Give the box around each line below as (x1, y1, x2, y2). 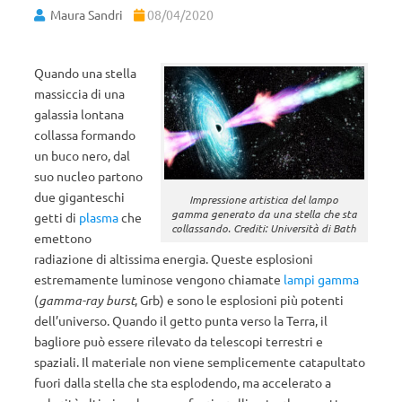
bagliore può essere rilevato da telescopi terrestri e (34, 333, 323, 349)
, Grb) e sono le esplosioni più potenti (135, 292, 344, 308)
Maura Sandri (50, 6, 123, 22)
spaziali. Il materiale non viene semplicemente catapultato (34, 354, 365, 370)
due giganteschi (34, 188, 125, 205)
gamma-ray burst (39, 292, 135, 309)
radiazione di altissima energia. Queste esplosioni (34, 250, 313, 267)
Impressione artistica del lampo (189, 192, 339, 207)
